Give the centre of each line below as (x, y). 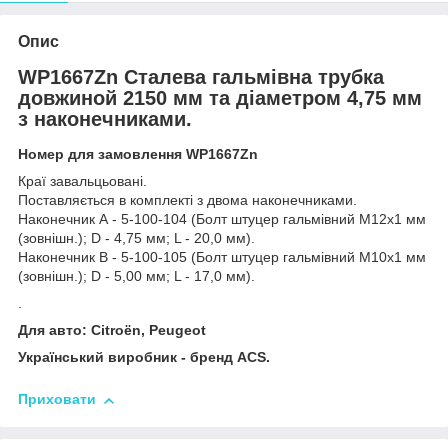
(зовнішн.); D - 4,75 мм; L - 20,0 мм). (136, 238)
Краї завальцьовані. (82, 181)
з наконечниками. (105, 118)
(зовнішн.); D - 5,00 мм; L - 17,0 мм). (136, 276)
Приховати (57, 399)
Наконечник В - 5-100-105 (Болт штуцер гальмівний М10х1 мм (222, 257)
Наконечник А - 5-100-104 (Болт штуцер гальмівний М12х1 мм (222, 219)
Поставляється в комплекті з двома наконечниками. (187, 200)
